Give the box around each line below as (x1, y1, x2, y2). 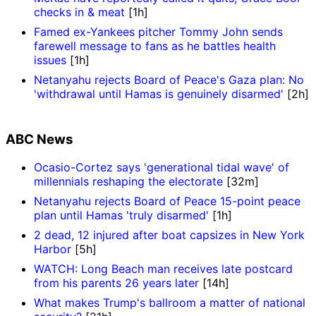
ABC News (6, 130, 73, 147)
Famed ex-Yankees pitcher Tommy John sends (34, 24, 283, 39)
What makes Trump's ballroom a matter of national (34, 296, 305, 310)
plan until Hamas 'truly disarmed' (34, 208, 209, 223)
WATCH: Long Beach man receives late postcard (34, 262, 293, 276)
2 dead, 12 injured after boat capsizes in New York (34, 228, 305, 243)
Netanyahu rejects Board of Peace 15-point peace (34, 194, 300, 209)
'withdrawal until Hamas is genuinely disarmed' (34, 86, 284, 101)
